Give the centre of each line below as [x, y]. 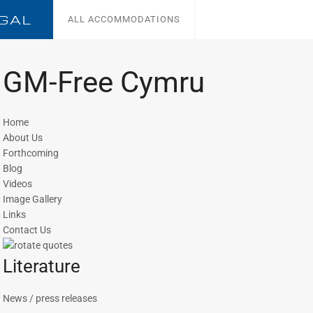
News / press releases [50, 298]
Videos [17, 184]
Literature [42, 266]
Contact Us [27, 230]
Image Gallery [32, 199]
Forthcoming [31, 153]
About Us [23, 138]
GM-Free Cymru [104, 82]
